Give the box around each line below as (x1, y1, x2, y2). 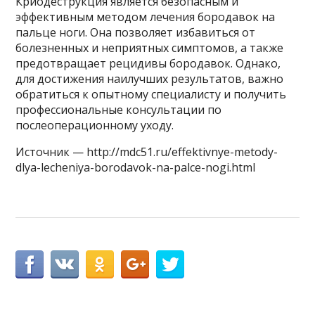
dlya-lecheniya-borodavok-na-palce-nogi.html (15, 159, 256, 175)
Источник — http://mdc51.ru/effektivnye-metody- (15, 143, 278, 160)
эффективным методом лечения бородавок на (15, 8, 276, 25)
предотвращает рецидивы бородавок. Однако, (15, 55, 281, 71)
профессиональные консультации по (15, 101, 222, 117)
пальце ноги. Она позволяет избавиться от (15, 24, 256, 40)
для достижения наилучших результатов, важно (15, 70, 284, 86)
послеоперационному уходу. (15, 117, 174, 133)
